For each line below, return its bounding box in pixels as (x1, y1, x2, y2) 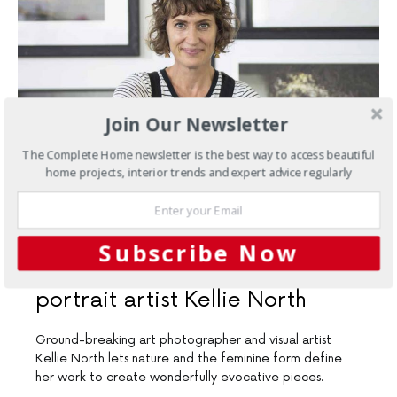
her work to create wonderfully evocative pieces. (35, 370, 324, 385)
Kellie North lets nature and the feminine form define (35, 351, 342, 367)
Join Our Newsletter (105, 112, 289, 137)
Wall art (35, 255, 119, 282)
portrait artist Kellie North (35, 287, 307, 314)
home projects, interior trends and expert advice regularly (45, 164, 353, 180)
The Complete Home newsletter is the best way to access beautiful (22, 147, 376, 163)
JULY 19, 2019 (35, 228, 100, 240)
